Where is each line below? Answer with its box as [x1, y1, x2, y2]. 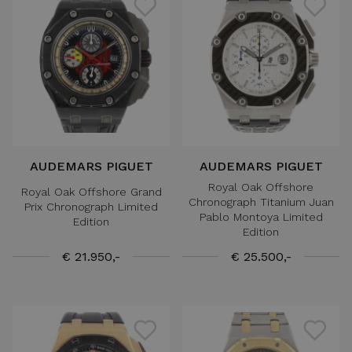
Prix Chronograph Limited [24, 200, 158, 214]
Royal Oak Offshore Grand [20, 185, 162, 199]
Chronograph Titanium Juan [188, 195, 334, 208]
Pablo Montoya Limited [199, 210, 323, 223]
